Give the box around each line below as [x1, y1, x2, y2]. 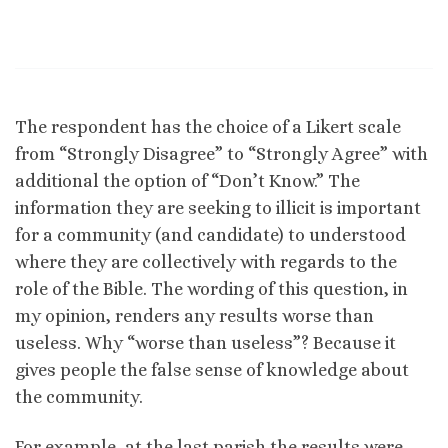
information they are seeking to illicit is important [15, 198, 421, 219]
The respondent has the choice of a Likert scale [15, 117, 401, 138]
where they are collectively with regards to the [15, 252, 397, 273]
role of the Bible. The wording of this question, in [15, 279, 408, 300]
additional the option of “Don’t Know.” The [15, 171, 360, 192]
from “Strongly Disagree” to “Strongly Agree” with [15, 144, 428, 165]
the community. [15, 387, 143, 408]
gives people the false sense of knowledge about [15, 360, 409, 381]
